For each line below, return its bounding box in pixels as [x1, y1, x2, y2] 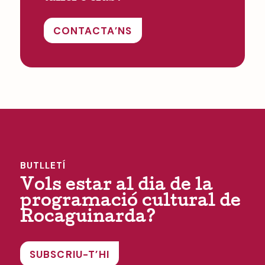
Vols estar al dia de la [20, 179, 213, 195]
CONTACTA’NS [53, 24, 132, 37]
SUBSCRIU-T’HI [29, 248, 110, 261]
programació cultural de [20, 195, 241, 211]
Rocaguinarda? [20, 211, 156, 227]
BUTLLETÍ [20, 160, 66, 172]
